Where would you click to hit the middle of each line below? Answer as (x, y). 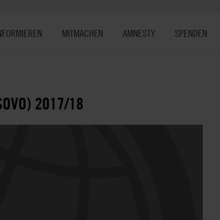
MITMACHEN (82, 33)
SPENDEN (191, 33)
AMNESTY (139, 33)
